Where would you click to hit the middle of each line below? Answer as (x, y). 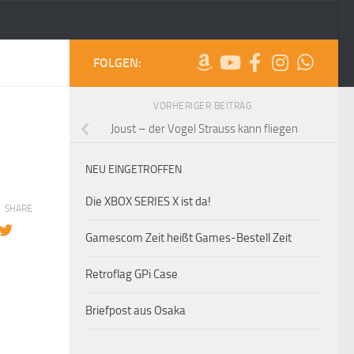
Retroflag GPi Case (132, 274)
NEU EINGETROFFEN (134, 169)
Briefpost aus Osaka (136, 310)
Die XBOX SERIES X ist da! (148, 201)
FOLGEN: (117, 63)
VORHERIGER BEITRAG (204, 106)
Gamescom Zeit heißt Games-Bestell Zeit (188, 237)
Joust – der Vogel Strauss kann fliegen (204, 129)
